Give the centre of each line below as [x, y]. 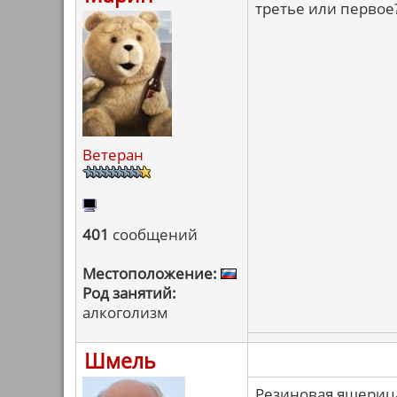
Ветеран [113, 155]
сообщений [153, 234]
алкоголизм [125, 312]
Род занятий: [129, 293]
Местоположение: [150, 273]
